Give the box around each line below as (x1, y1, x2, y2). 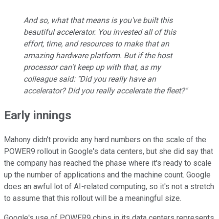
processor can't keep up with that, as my (23, 63, 161, 72)
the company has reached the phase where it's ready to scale (4, 158, 212, 168)
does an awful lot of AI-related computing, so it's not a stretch (4, 182, 214, 192)
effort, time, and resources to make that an (23, 39, 169, 49)
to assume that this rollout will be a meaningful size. (4, 194, 181, 203)
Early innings (4, 109, 71, 123)
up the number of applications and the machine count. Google (4, 170, 211, 180)
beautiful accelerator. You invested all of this (23, 27, 176, 37)
